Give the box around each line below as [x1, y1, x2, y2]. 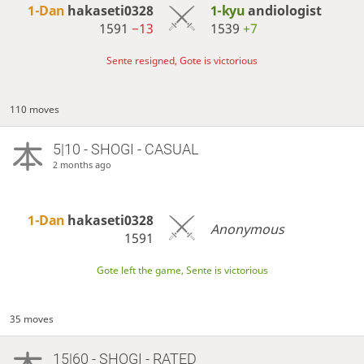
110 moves [10, 102, 60, 117]
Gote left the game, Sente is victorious [96, 263, 268, 278]
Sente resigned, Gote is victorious [106, 54, 258, 68]
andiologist [247, 2, 322, 20]
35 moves [10, 312, 54, 327]
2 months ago [52, 158, 111, 171]
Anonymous [210, 219, 284, 238]
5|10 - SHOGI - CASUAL [52, 141, 198, 158]
